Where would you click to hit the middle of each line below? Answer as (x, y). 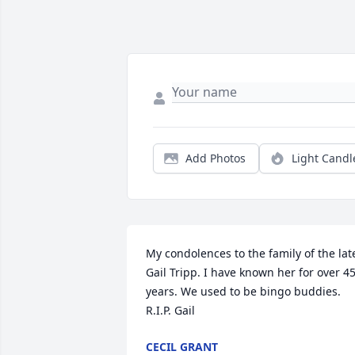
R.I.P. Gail (170, 310)
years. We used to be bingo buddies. (243, 291)
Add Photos (216, 158)
